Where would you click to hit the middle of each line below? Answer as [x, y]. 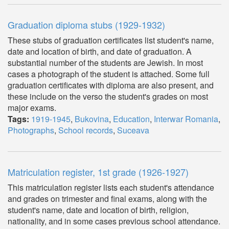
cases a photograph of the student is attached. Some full [109, 74]
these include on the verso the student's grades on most [108, 96]
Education [131, 119]
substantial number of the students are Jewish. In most [105, 63]
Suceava [133, 130]
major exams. [32, 108]
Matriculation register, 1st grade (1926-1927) [98, 172]
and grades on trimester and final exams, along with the [107, 199]
